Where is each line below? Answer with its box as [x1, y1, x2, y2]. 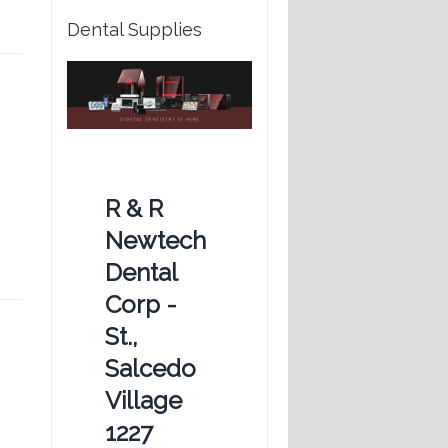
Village [105, 386, 182, 415]
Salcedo [105, 354, 196, 383]
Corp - [105, 290, 177, 319]
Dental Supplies [67, 18, 202, 40]
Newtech [105, 226, 206, 255]
